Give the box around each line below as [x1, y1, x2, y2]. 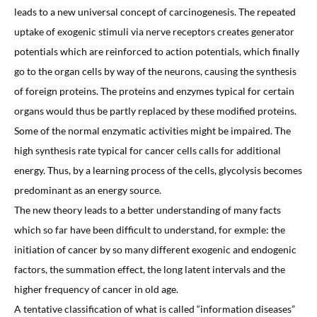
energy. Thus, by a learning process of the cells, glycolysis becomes [13, 163, 302, 176]
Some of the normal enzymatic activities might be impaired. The [13, 124, 291, 137]
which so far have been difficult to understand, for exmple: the [13, 223, 285, 236]
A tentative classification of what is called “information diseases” [13, 302, 295, 315]
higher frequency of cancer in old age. [13, 282, 178, 295]
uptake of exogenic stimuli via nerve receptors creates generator [13, 25, 294, 38]
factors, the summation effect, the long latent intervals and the [13, 263, 285, 275]
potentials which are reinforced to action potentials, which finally [13, 45, 299, 57]
